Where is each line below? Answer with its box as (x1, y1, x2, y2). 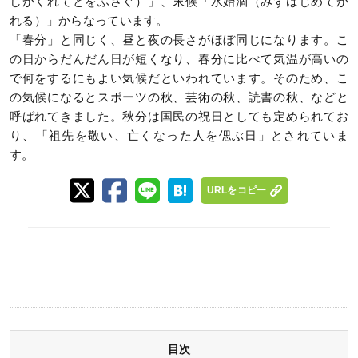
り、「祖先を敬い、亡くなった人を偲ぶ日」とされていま (10, 129, 348, 142)
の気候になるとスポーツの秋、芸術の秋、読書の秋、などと (10, 91, 348, 104)
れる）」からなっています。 (10, 14, 169, 27)
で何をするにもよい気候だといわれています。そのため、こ (10, 72, 348, 85)
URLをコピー (206, 185, 267, 197)
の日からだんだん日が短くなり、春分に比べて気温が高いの (10, 53, 348, 66)
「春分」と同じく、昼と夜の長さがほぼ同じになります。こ (10, 34, 348, 46)
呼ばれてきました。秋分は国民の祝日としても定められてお (10, 110, 348, 123)
